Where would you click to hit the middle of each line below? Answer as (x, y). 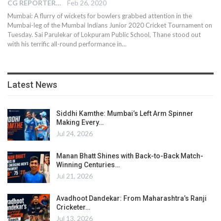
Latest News (32, 85)
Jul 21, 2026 (74, 176)
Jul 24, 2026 (74, 134)
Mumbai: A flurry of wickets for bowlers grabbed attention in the (100, 16)
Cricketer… (73, 207)
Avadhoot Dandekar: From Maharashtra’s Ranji (131, 198)
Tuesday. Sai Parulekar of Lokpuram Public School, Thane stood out (104, 35)
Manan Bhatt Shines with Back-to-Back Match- (130, 156)
